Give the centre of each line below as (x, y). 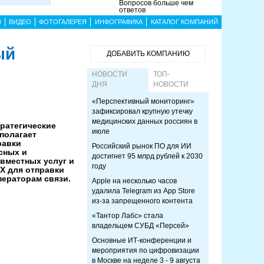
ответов (133, 10)
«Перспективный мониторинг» (143, 101)
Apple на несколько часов (134, 181)
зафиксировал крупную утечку (142, 111)
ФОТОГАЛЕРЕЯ (63, 22)
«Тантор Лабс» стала (128, 216)
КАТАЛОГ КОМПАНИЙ (184, 22)
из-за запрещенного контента (142, 201)
